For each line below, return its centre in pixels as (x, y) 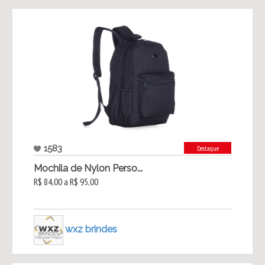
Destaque (208, 148)
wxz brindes (91, 229)
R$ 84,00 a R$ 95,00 (66, 182)
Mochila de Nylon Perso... (88, 169)
